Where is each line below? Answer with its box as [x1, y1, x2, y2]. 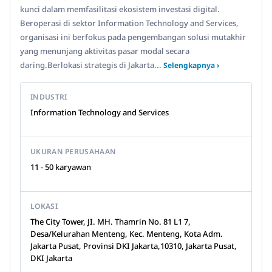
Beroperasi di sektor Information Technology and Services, [20, 18, 239, 29]
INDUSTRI [30, 92, 67, 102]
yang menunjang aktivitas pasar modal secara [20, 46, 189, 56]
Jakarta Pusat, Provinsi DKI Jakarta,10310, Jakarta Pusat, [30, 240, 237, 251]
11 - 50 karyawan [30, 161, 91, 172]
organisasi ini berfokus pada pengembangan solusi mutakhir [20, 32, 246, 42]
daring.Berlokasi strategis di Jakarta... [20, 59, 163, 70]
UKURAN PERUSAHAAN [30, 146, 117, 157]
